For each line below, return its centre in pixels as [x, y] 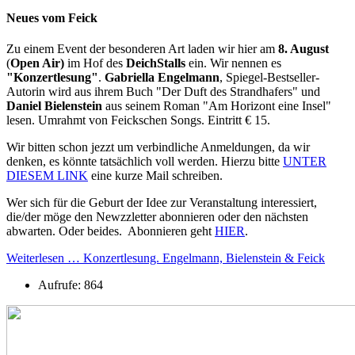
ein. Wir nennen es [233, 63]
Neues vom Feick [52, 17]
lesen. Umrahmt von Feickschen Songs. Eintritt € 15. [138, 120]
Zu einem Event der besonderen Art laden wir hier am [142, 49]
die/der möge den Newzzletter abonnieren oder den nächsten [157, 217]
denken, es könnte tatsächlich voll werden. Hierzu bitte [145, 162]
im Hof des [95, 63]
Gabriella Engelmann [162, 78]
